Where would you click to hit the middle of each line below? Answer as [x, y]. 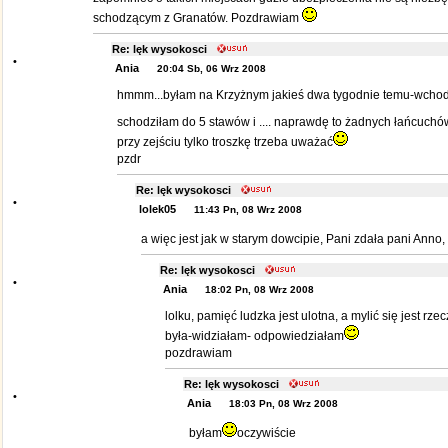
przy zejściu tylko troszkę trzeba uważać [224, 142]
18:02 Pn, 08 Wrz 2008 [259, 289]
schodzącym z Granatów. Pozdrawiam [197, 18]
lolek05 [155, 209]
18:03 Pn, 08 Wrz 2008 [283, 403]
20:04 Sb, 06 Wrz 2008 [211, 68]
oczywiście [266, 433]
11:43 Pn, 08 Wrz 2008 [247, 209]
